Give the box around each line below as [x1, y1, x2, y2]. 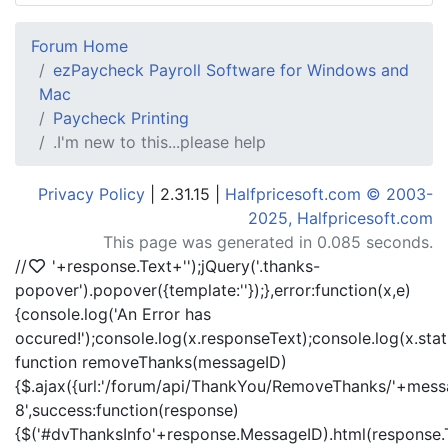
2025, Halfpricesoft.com [248, 208, 433, 228]
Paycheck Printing [53, 108, 189, 128]
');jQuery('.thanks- [187, 256, 320, 276]
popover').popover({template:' [15, 280, 244, 300]
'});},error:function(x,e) [244, 280, 411, 300]
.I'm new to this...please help [53, 132, 266, 152]
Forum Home [31, 36, 128, 56]
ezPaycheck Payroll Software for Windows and [53, 60, 409, 80]
